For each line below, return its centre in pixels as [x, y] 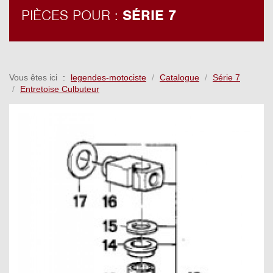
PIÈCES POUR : [72, 16]
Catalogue [179, 78]
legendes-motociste [108, 78]
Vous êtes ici [33, 78]
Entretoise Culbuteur [60, 89]
